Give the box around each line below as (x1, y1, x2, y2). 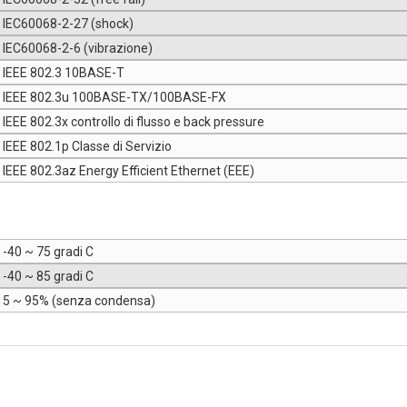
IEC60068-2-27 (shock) (3, 16, 134, 32)
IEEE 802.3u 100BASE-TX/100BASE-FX (3, 90, 226, 105)
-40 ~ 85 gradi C (3, 269, 94, 284)
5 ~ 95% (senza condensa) (3, 293, 155, 309)
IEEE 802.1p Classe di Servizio (3, 139, 172, 154)
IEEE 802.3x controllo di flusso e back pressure (3, 114, 264, 130)
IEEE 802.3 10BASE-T (3, 65, 124, 81)
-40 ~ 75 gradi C (3, 244, 94, 260)
